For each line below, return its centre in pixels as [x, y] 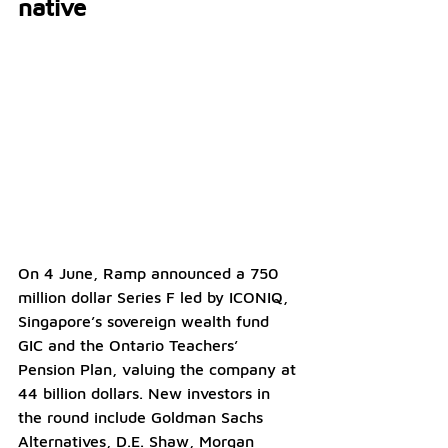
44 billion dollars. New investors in [146, 393]
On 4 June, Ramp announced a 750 [150, 273]
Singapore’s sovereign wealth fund [146, 321]
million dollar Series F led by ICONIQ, [155, 297]
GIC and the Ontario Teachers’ [130, 345]
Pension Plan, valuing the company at [159, 369]
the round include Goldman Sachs [143, 417]
